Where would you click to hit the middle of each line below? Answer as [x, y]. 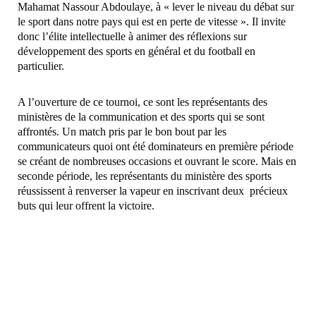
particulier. [41, 66]
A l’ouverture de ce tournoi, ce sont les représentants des [142, 102]
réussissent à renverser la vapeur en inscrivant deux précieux [153, 191]
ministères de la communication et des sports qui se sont [141, 117]
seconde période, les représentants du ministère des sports [145, 176]
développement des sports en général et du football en [136, 51]
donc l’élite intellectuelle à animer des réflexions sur [132, 37]
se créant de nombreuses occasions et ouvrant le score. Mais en [157, 162]
